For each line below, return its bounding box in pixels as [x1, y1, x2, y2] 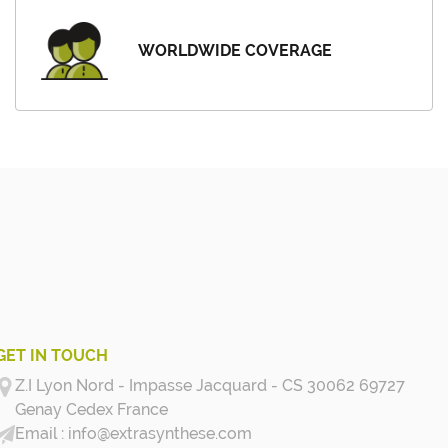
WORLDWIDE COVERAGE [138, 40, 333, 60]
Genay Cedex [14, 399, 113, 419]
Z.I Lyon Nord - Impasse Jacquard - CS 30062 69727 [14, 375, 405, 395]
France [116, 399, 168, 419]
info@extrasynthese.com [63, 423, 252, 443]
